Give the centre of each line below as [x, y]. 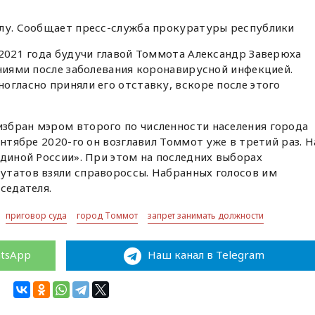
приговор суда [37, 216]
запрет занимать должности [206, 216]
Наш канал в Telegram [204, 255]
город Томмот [108, 216]
